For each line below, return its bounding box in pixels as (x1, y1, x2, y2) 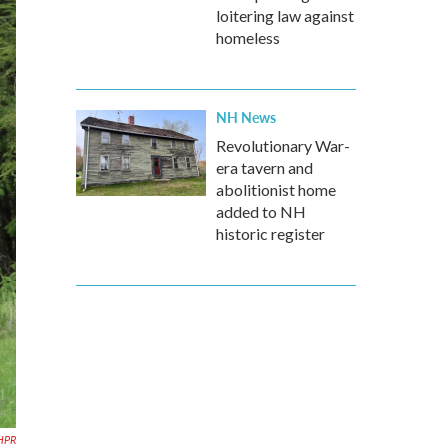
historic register (216, 224, 325, 243)
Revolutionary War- (216, 136, 350, 155)
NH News (216, 107, 276, 127)
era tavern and (216, 158, 313, 177)
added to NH (216, 202, 306, 221)
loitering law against (216, 6, 354, 25)
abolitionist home (216, 180, 336, 199)
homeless (216, 28, 280, 47)
